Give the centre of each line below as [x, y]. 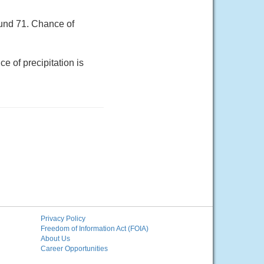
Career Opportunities [74, 249]
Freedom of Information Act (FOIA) [94, 229]
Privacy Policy [63, 219]
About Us [55, 239]
